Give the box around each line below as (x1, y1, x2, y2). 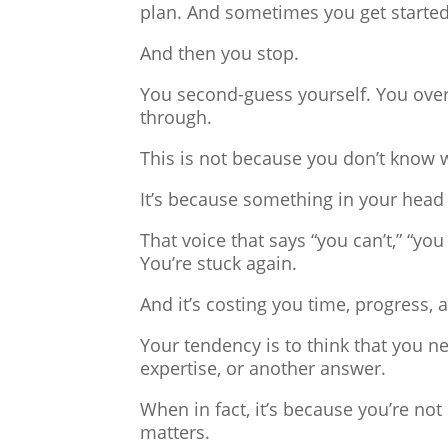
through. (140, 105, 213, 130)
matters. (140, 420, 211, 445)
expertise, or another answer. (140, 356, 387, 381)
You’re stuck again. (140, 251, 298, 276)
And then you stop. (140, 41, 300, 66)
